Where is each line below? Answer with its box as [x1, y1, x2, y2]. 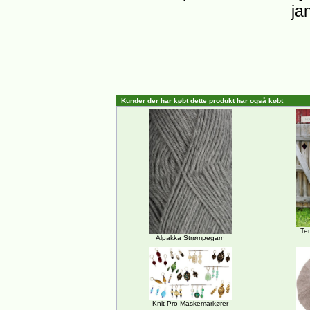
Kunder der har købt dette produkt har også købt [121, 97, 283, 104]
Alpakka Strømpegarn [156, 234, 225, 241]
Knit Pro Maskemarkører [152, 300, 228, 308]
